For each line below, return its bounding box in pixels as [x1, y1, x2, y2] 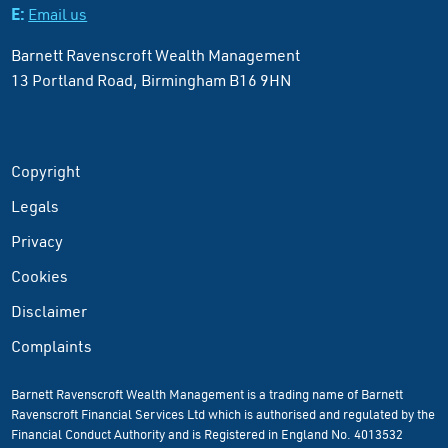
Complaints [11, 336, 93, 357]
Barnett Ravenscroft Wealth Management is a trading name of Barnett [11, 386, 404, 403]
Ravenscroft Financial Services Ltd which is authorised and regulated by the [11, 406, 436, 423]
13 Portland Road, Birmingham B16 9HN [11, 70, 293, 91]
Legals [11, 196, 60, 217]
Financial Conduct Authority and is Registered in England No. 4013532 [11, 426, 404, 443]
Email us [28, 4, 88, 25]
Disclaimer [11, 301, 88, 322]
